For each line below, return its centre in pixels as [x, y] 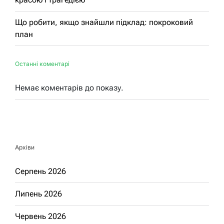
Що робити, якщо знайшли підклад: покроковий [104, 22]
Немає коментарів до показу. [69, 87]
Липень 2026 [38, 193]
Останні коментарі [42, 63]
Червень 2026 [40, 216]
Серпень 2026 [40, 171]
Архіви [25, 147]
